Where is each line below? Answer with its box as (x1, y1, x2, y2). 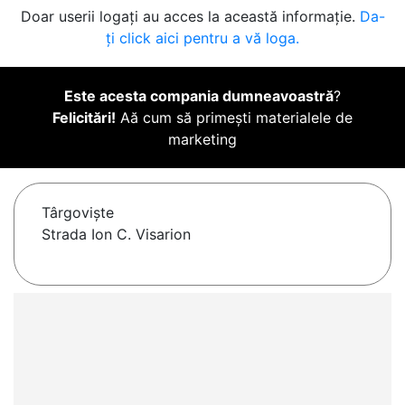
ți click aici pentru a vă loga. (106, 29, 299, 48)
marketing (168, 130, 237, 149)
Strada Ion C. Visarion (42, 225, 191, 244)
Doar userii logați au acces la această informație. (20, 7, 360, 26)
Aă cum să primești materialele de (116, 108, 353, 127)
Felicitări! (52, 108, 116, 127)
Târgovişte (42, 203, 114, 222)
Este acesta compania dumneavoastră (64, 87, 334, 106)
